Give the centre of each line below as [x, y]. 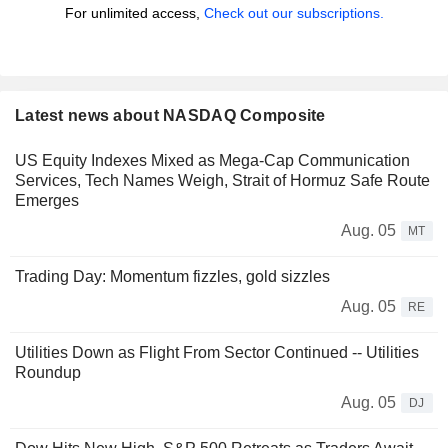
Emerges [47, 201]
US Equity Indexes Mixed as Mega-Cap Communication [212, 161]
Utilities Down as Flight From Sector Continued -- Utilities [217, 353]
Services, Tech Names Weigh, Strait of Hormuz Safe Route [222, 181]
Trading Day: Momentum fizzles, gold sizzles [172, 277]
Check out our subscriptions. [293, 13]
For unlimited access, [134, 13]
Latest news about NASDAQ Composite [170, 116]
